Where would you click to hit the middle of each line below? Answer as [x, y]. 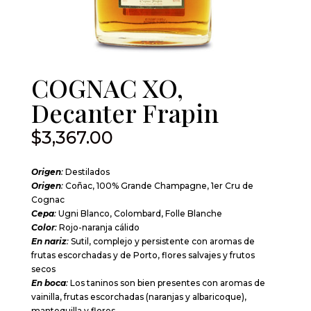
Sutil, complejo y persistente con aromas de [161, 242]
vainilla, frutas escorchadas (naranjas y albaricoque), [138, 297]
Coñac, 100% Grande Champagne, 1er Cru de [158, 186]
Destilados [86, 172]
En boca [48, 283]
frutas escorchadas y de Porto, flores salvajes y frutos [143, 255]
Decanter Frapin [125, 113]
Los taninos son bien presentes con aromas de [166, 283]
